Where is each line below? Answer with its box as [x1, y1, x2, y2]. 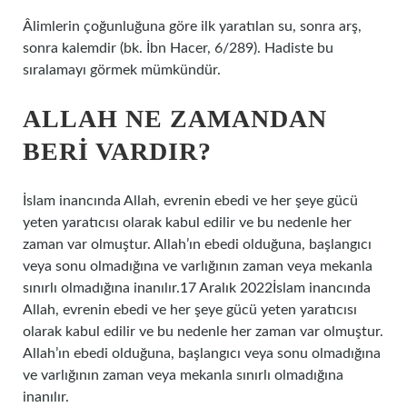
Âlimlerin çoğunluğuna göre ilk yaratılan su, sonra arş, [23, 19, 362, 34]
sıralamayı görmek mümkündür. [23, 63, 221, 77]
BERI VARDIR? [23, 137, 212, 165]
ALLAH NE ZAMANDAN [23, 104, 327, 133]
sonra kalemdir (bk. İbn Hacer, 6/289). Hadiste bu [23, 41, 333, 55]
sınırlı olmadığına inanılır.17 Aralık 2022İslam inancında [23, 281, 371, 295]
